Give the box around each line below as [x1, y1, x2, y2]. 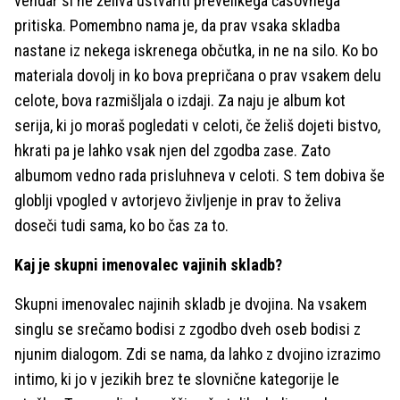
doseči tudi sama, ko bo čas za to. [14, 216, 229, 235]
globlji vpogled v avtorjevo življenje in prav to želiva [14, 191, 341, 210]
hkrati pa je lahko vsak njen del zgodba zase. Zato [14, 141, 330, 160]
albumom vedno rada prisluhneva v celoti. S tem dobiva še [14, 166, 385, 185]
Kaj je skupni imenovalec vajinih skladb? [14, 255, 282, 274]
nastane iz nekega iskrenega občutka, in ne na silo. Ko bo [14, 41, 378, 60]
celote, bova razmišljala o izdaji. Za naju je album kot [14, 91, 346, 110]
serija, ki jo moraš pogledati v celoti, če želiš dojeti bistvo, [14, 116, 380, 135]
